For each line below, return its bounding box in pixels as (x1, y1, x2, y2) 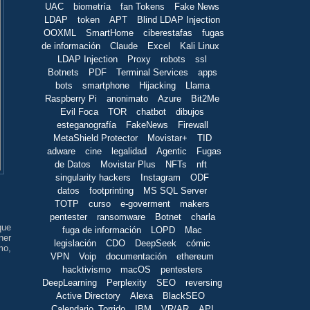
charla (190, 211, 215, 222)
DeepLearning (42, 277, 97, 288)
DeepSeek (135, 237, 176, 248)
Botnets (47, 66, 79, 77)
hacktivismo (62, 264, 111, 275)
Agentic (156, 145, 187, 156)
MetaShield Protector (53, 132, 138, 143)
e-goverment (120, 198, 170, 209)
